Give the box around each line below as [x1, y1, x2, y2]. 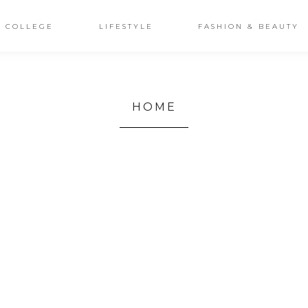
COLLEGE [5, 22, 54, 31]
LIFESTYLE [98, 22, 153, 31]
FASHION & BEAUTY [198, 22, 300, 31]
